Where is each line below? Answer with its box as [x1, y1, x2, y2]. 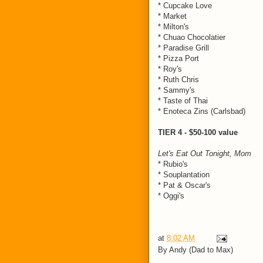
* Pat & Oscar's [158, 181, 211, 190]
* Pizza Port [158, 54, 199, 63]
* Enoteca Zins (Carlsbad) [158, 107, 245, 116]
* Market [158, 12, 187, 21]
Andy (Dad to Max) [169, 245, 233, 254]
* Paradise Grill [158, 43, 209, 52]
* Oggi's [158, 191, 184, 200]
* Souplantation [158, 170, 210, 179]
